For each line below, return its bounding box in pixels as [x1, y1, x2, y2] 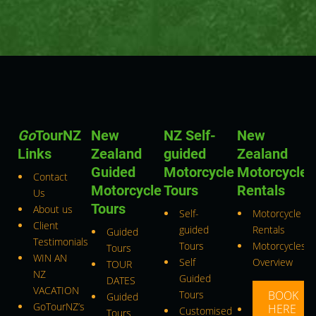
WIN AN [33, 250, 68, 265]
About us [33, 202, 73, 216]
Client [33, 218, 59, 232]
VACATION [33, 283, 80, 297]
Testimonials [33, 234, 89, 248]
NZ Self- [164, 126, 217, 144]
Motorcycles [252, 238, 306, 253]
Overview [252, 255, 293, 269]
